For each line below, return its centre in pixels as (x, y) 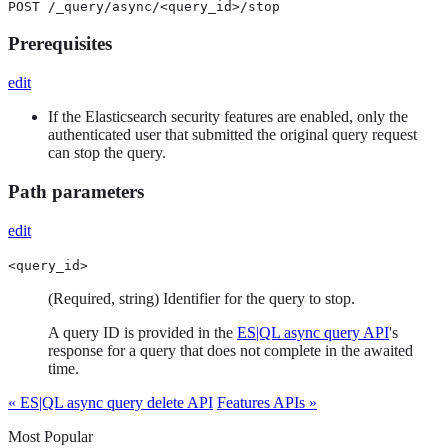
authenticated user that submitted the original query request (232, 135)
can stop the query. (107, 153)
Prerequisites (60, 44)
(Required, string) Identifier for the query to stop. (201, 298)
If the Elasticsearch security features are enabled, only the (228, 117)
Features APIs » (267, 402)
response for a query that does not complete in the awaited (230, 350)
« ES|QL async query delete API (110, 402)
